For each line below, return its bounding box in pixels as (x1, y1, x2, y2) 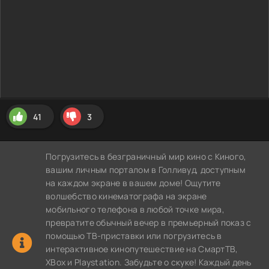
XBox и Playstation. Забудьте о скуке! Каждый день (46, 256, 252, 268)
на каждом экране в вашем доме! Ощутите (46, 177, 221, 189)
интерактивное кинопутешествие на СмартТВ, (46, 243, 238, 255)
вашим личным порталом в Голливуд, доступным (46, 164, 246, 175)
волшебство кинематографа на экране (46, 190, 207, 202)
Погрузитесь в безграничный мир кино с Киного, (46, 151, 247, 162)
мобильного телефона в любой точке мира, (46, 204, 225, 215)
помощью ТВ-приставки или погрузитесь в (46, 230, 222, 241)
